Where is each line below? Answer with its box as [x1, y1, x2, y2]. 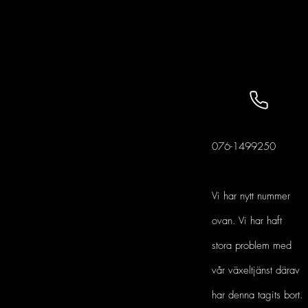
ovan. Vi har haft [212, 214, 282, 228]
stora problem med [212, 239, 291, 252]
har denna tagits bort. [212, 288, 303, 302]
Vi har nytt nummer [212, 189, 290, 203]
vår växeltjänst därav [212, 263, 300, 277]
